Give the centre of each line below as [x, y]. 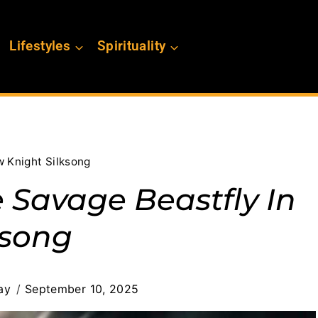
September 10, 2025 [82, 289]
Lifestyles [40, 46]
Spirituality [131, 46]
